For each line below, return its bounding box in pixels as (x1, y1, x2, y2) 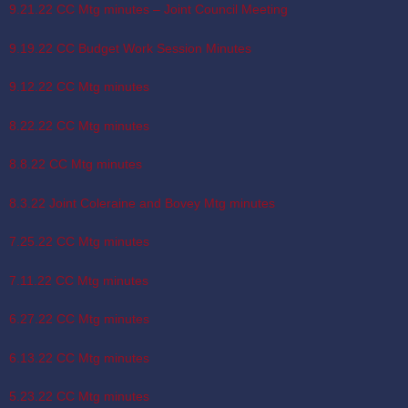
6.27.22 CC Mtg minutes (9, 311, 149, 327)
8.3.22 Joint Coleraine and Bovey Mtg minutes (9, 195, 275, 210)
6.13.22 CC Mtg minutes (9, 350, 149, 365)
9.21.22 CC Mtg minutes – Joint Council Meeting (9, 2, 288, 17)
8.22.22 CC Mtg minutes (9, 117, 149, 133)
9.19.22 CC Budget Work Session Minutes (9, 40, 251, 56)
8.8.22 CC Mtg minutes (9, 157, 142, 172)
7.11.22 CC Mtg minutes (9, 272, 148, 288)
